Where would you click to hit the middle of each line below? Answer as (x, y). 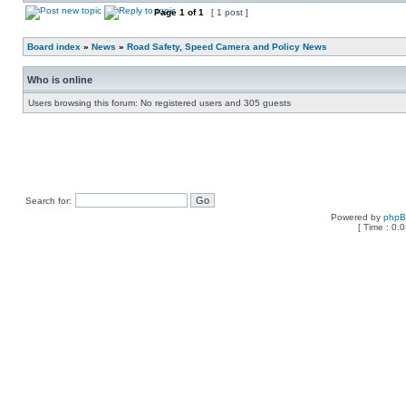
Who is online (60, 80)
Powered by (357, 217)
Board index (54, 47)
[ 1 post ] (230, 12)
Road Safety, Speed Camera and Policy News (227, 47)
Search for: (48, 201)
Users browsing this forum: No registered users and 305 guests (159, 103)
